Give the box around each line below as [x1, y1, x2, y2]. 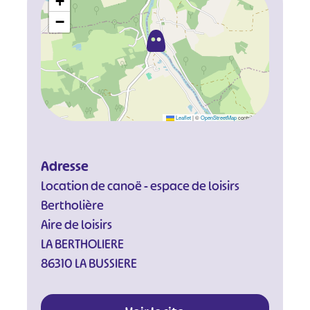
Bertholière [40, 197, 104, 214]
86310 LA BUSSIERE [40, 255, 137, 272]
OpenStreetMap [201, 113, 237, 121]
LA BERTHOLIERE [40, 236, 124, 253]
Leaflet [174, 113, 192, 121]
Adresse [40, 157, 89, 175]
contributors [237, 113, 266, 121]
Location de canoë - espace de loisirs [40, 178, 239, 194]
